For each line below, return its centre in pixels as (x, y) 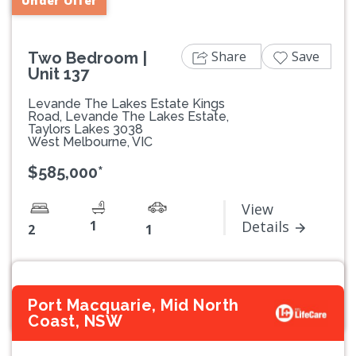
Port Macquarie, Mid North (133, 306)
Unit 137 (58, 74)
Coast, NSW (75, 321)
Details (265, 227)
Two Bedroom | (87, 58)
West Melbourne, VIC (90, 142)
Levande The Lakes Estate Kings (126, 104)
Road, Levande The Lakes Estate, (128, 117)
